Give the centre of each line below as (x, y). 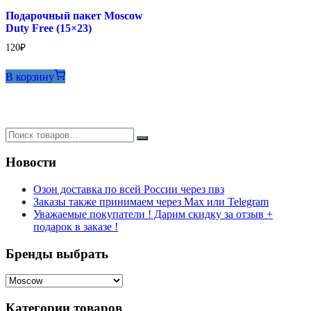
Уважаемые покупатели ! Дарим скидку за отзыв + (153, 215)
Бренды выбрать (57, 253)
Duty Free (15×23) (49, 28)
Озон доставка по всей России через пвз (129, 190)
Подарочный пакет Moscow (74, 15)
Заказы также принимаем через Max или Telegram (151, 202)
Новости (31, 162)
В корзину (30, 76)
